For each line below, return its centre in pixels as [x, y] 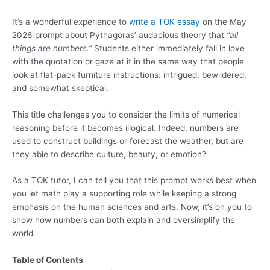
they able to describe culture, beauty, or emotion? [109, 154]
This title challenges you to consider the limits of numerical [126, 114]
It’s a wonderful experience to [71, 21]
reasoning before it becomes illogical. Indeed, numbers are [125, 127]
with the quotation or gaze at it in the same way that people [128, 61]
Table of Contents [48, 260]
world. [24, 234]
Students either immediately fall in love [168, 48]
